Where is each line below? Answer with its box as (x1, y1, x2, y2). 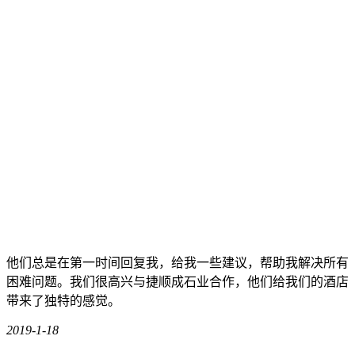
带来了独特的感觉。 (6, 294, 120, 308)
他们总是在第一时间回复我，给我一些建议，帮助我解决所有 (6, 256, 349, 270)
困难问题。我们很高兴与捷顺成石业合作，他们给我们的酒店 (6, 275, 349, 289)
